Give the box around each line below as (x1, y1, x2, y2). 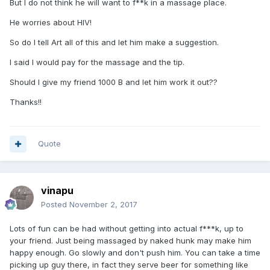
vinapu (41, 184, 74, 196)
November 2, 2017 (69, 199, 137, 209)
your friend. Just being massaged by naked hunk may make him (10, 236, 251, 245)
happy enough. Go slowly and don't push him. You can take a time (10, 248, 260, 257)
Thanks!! (10, 97, 42, 107)
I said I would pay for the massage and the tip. (10, 57, 184, 67)
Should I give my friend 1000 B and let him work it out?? (10, 77, 218, 87)
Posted (41, 199, 69, 209)
